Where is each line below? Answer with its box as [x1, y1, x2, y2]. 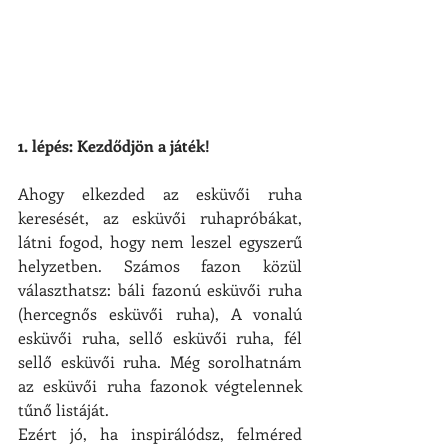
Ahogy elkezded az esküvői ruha [18, 183, 302, 205]
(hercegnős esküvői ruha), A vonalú [18, 303, 302, 325]
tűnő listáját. [18, 399, 109, 421]
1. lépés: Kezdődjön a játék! [18, 135, 210, 157]
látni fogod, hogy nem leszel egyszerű [18, 231, 302, 253]
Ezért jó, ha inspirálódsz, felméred [18, 423, 302, 445]
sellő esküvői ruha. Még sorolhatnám [18, 351, 302, 373]
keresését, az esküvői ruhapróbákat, [18, 207, 302, 229]
